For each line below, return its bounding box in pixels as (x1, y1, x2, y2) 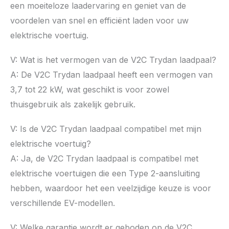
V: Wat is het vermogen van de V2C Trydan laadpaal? (10, 54, 216, 65)
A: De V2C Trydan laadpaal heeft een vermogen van (10, 69, 213, 80)
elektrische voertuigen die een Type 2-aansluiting (10, 168, 200, 178)
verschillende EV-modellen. (10, 197, 115, 208)
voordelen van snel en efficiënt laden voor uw (10, 15, 189, 26)
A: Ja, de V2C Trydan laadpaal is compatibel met (10, 153, 198, 164)
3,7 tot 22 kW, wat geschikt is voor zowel (10, 84, 169, 95)
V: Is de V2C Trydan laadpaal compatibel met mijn (10, 123, 201, 134)
